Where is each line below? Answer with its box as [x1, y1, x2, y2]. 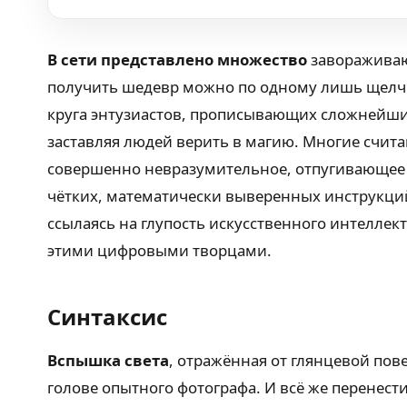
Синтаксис [47, 302, 167, 332]
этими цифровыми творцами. [47, 240, 272, 261]
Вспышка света [47, 350, 169, 371]
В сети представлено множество [47, 49, 307, 70]
